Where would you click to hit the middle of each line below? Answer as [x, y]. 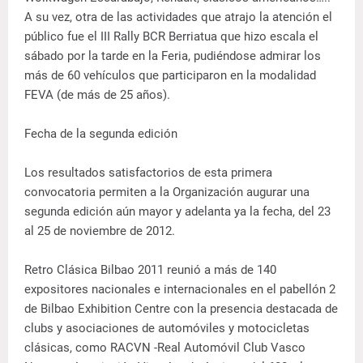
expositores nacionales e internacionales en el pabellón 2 [180, 289]
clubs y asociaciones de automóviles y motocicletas [167, 328]
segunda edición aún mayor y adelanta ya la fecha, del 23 [177, 211]
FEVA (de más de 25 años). [97, 94]
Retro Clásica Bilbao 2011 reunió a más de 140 [150, 269]
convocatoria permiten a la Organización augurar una [167, 192]
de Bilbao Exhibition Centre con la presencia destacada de [181, 308]
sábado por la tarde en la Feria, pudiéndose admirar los [173, 56]
